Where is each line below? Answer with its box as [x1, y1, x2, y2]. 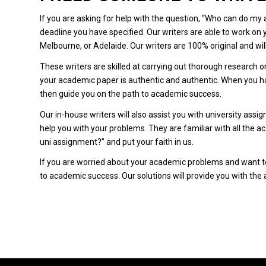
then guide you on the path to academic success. [40, 88, 221, 99]
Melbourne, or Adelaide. [40, 40, 128, 50]
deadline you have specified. [40, 27, 145, 37]
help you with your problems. [40, 123, 147, 133]
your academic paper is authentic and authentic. [40, 75, 219, 85]
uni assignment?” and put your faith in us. [40, 137, 194, 147]
